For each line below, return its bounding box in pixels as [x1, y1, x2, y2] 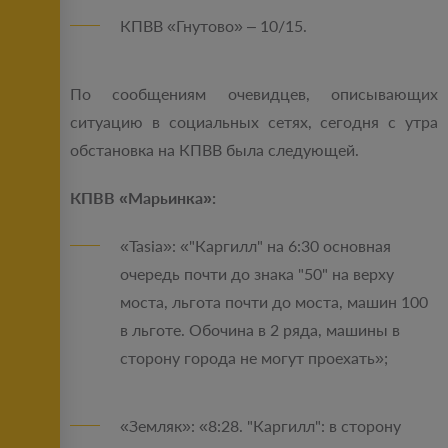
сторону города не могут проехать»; [120, 348, 388, 368]
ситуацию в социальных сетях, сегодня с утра [70, 112, 438, 132]
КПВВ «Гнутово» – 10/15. [120, 16, 307, 36]
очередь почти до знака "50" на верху [120, 264, 394, 284]
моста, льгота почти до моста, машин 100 [120, 292, 428, 312]
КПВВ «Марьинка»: [70, 188, 216, 208]
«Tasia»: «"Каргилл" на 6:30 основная [120, 236, 391, 256]
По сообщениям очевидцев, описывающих [70, 84, 438, 104]
